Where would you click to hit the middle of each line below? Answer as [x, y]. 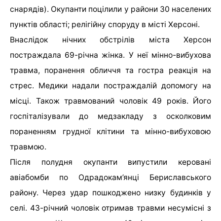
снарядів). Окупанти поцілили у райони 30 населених [110, 9]
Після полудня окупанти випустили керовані [110, 162]
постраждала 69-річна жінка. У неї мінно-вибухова [110, 55]
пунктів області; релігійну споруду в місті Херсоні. [105, 25]
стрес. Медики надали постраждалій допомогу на [110, 86]
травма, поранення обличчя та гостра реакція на [110, 71]
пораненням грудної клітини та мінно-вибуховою [110, 132]
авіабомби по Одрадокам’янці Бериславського [110, 178]
